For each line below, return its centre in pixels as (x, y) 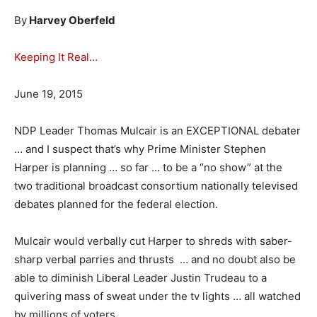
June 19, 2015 (48, 94)
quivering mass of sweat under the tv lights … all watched (157, 296)
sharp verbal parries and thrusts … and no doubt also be (155, 259)
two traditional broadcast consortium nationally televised (156, 186)
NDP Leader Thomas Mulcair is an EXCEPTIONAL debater (157, 131)
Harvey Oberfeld (71, 20)
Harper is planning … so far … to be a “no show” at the (148, 167)
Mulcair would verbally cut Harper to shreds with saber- (153, 241)
